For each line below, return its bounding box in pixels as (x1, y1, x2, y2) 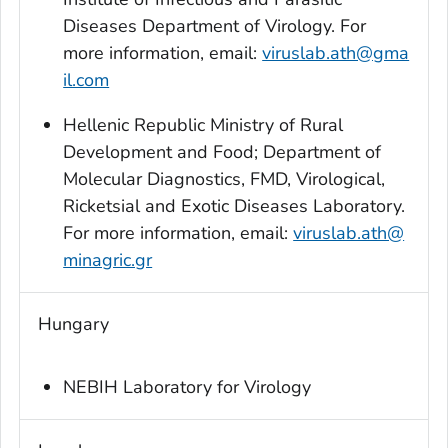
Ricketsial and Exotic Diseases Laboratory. (63, 194, 406, 219)
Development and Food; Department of (63, 140, 382, 165)
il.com (63, 68, 110, 93)
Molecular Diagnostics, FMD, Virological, (63, 167, 386, 192)
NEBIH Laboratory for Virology (63, 375, 312, 400)
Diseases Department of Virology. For (63, 14, 367, 39)
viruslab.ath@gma (262, 41, 410, 66)
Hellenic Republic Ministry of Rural (63, 113, 344, 138)
